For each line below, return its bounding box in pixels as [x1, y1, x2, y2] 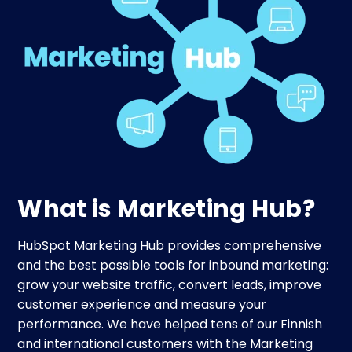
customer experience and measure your [17, 295, 267, 313]
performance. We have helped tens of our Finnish [17, 315, 323, 333]
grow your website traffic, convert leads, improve [17, 276, 322, 294]
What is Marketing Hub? [17, 192, 316, 225]
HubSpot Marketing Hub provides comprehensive [17, 236, 322, 255]
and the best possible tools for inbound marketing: [17, 256, 329, 274]
